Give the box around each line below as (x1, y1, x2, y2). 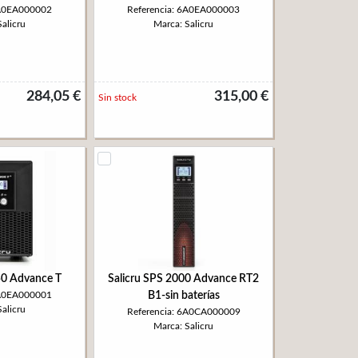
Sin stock (98, 93, 137, 102)
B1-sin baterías (147, 290, 220, 301)
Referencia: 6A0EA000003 (127, 5, 240, 14)
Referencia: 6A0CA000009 (126, 307, 241, 316)
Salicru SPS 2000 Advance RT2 (108, 273, 259, 284)
